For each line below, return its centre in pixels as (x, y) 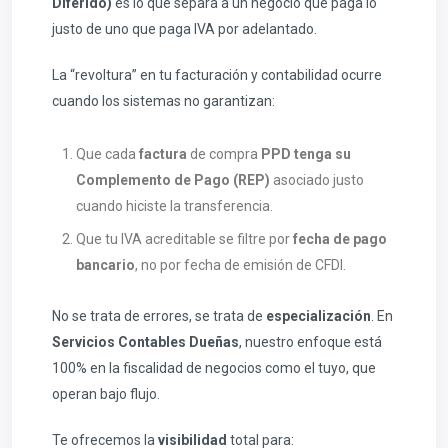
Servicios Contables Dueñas (145, 342)
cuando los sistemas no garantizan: (163, 101)
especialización (318, 316)
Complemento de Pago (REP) (173, 180)
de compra (224, 154)
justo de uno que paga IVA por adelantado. (184, 29)
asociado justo (317, 180)
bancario (105, 265)
